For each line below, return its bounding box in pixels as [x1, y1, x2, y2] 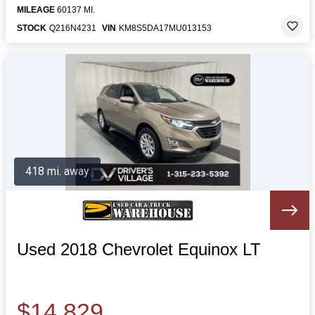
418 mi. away [25, 165, 89, 178]
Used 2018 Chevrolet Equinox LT [17, 240, 261, 259]
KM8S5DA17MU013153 [119, 23, 212, 33]
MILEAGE [17, 5, 55, 15]
